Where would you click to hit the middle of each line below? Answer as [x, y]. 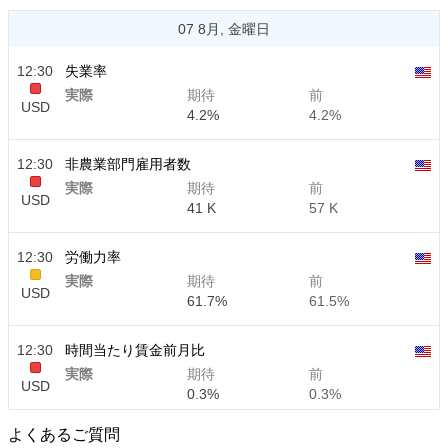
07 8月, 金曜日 [224, 29]
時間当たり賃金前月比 [135, 350]
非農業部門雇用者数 [128, 164]
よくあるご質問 [64, 434]
